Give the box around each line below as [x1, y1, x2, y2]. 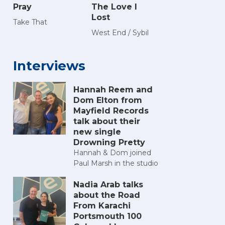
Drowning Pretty [73, 138, 145, 148]
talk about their [73, 117, 140, 127]
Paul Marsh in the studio [73, 159, 158, 168]
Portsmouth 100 [73, 211, 142, 221]
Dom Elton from [73, 95, 142, 105]
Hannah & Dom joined [73, 148, 151, 158]
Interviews [13, 58, 85, 74]
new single [73, 127, 121, 137]
